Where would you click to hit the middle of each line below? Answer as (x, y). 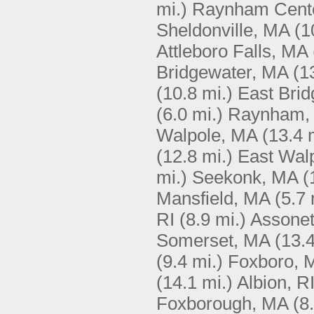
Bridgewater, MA (222, 72)
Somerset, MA (213, 240)
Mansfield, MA (213, 198)
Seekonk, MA (245, 177)
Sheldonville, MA (223, 30)
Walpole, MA (207, 135)
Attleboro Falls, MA (232, 51)
